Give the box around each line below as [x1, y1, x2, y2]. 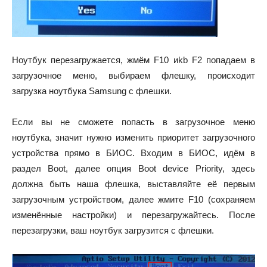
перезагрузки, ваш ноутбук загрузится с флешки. [12, 225, 214, 236]
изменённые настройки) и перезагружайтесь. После [12, 210, 255, 221]
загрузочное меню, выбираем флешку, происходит [12, 70, 255, 81]
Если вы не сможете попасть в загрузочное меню [12, 117, 255, 128]
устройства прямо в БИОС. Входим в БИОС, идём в [12, 148, 255, 159]
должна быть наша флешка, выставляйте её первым [12, 179, 255, 190]
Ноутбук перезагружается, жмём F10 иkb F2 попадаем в [12, 55, 255, 66]
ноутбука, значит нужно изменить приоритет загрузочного [12, 132, 255, 143]
